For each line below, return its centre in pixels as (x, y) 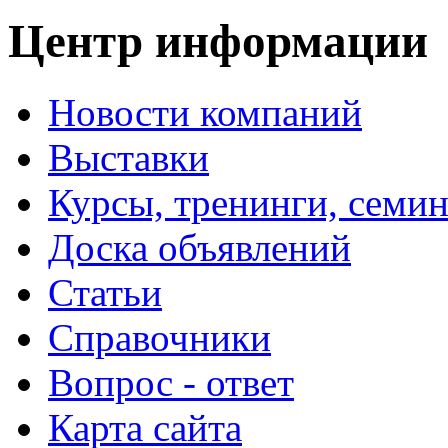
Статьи (105, 292)
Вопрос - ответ (171, 382)
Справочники (159, 337)
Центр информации (218, 41)
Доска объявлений (199, 247)
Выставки (128, 157)
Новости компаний (205, 112)
